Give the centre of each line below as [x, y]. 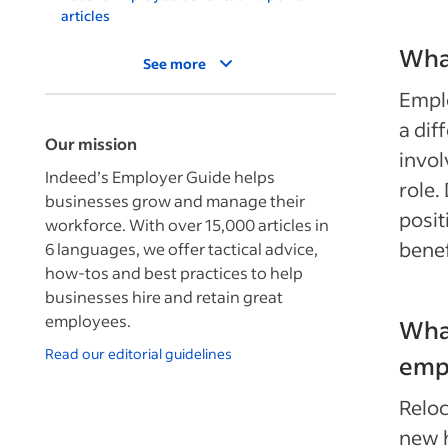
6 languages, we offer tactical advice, [181, 248]
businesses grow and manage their [175, 200]
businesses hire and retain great [164, 296]
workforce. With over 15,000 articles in [187, 224]
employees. [88, 320]
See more [174, 63]
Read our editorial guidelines [138, 353]
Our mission [91, 143]
